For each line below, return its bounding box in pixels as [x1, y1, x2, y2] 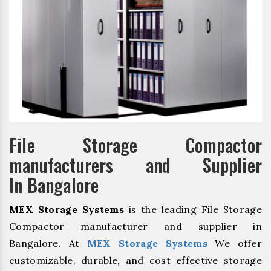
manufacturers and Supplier [9, 151, 262, 178]
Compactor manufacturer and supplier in [9, 220, 262, 232]
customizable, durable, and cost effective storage [9, 253, 262, 266]
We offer [207, 237, 263, 249]
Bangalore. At [9, 237, 87, 249]
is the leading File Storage [123, 203, 262, 215]
